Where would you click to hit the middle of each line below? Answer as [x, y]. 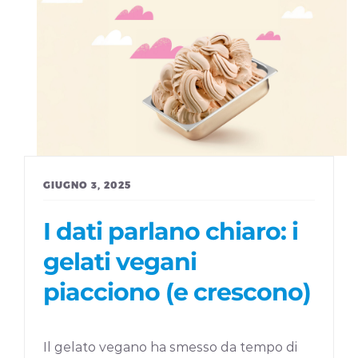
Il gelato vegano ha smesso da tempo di [171, 348]
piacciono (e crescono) [177, 292]
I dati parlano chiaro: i [171, 232]
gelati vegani [120, 262]
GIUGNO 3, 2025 [88, 184]
